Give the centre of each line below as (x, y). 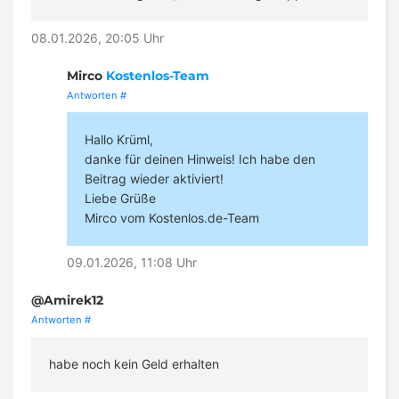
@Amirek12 (67, 301)
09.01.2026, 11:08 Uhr (132, 263)
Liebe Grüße (120, 199)
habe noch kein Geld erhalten (134, 364)
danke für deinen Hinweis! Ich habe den (200, 159)
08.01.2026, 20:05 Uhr (98, 38)
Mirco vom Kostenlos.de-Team (172, 218)
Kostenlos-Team (158, 76)
